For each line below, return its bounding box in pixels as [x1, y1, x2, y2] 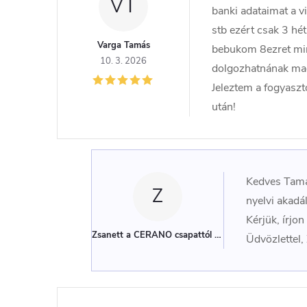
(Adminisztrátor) [214, 229, 283, 241]
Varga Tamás [97, 39, 150, 51]
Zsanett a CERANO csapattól [92, 229, 212, 241]
